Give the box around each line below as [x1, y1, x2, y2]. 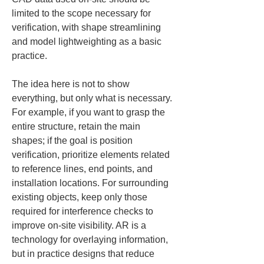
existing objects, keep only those [12, 192, 150, 202]
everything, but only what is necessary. [12, 93, 174, 103]
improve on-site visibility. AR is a [12, 220, 148, 230]
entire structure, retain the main [12, 121, 143, 131]
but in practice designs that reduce [12, 249, 157, 259]
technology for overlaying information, [12, 235, 170, 245]
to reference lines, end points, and [12, 164, 155, 174]
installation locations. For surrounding [12, 178, 171, 188]
